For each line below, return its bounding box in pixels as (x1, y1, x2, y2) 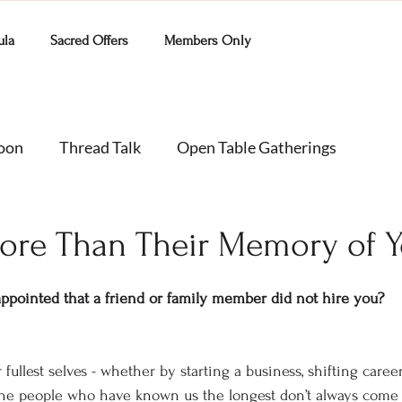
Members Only (164, 32, 252, 48)
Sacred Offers (50, 32, 129, 48)
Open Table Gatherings (177, 136, 336, 157)
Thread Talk (59, 136, 141, 157)
